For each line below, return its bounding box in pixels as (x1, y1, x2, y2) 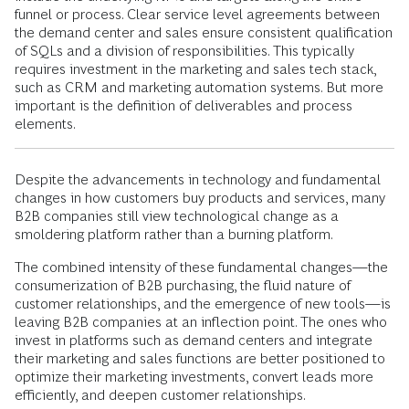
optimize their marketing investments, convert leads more (15, 368, 373, 384)
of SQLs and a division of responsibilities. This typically (15, 42, 354, 58)
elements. (15, 115, 76, 131)
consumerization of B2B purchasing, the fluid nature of (15, 277, 351, 293)
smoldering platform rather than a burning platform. (15, 225, 333, 242)
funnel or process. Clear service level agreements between (15, 5, 380, 22)
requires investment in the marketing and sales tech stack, (15, 60, 376, 77)
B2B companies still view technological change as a (15, 207, 339, 224)
